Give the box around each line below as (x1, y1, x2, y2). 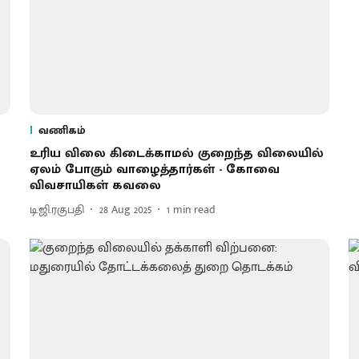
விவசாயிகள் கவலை (29, 174, 161, 196)
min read (172, 200, 216, 220)
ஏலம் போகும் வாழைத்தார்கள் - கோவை (29, 158, 280, 180)
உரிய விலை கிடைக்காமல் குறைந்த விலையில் (29, 142, 324, 164)
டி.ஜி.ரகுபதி (29, 200, 84, 220)
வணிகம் (38, 120, 86, 139)
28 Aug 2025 (99, 200, 151, 220)
